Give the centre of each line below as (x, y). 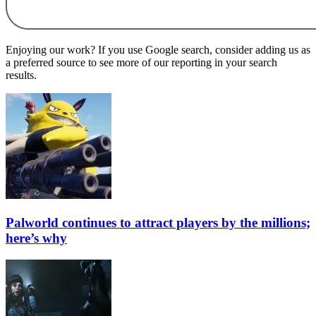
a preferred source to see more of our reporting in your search (141, 63)
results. (21, 75)
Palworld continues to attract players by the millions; (158, 222)
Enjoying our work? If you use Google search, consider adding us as (158, 50)
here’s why (36, 238)
